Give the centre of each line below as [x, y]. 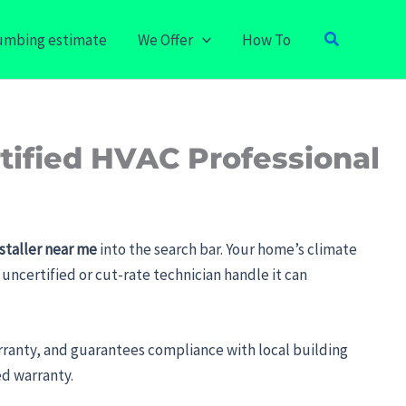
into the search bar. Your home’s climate [227, 249]
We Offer [165, 39]
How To [266, 39]
